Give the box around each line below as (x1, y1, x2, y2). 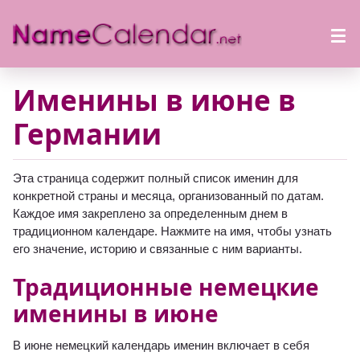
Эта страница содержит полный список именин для (13, 171, 298, 186)
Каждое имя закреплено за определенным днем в (13, 207, 288, 221)
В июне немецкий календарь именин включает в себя (13, 338, 309, 353)
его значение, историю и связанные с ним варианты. (13, 242, 302, 256)
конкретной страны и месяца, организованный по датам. (13, 189, 324, 203)
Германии (13, 115, 162, 153)
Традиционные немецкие (13, 272, 319, 303)
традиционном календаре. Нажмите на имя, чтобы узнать (13, 224, 332, 239)
